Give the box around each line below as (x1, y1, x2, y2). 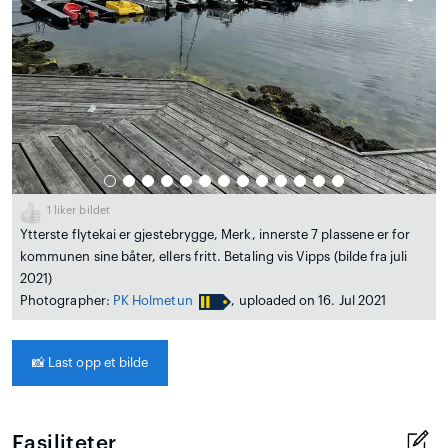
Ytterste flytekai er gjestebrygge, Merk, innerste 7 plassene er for (20, 228, 411, 241)
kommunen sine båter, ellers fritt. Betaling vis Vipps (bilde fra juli (20, 250, 408, 263)
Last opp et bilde (45, 356, 149, 369)
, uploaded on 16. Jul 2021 (231, 294, 387, 307)
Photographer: (20, 294, 113, 307)
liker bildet (51, 205, 110, 216)
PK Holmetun (112, 294, 193, 307)
